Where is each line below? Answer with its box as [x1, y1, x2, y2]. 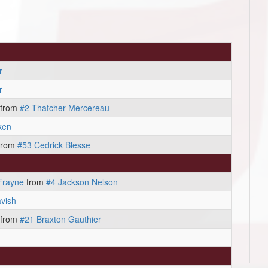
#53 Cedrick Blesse [17, 139, 90, 151]
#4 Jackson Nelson [46, 176, 118, 188]
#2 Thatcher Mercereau [20, 102, 109, 114]
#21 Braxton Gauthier [20, 213, 101, 225]
